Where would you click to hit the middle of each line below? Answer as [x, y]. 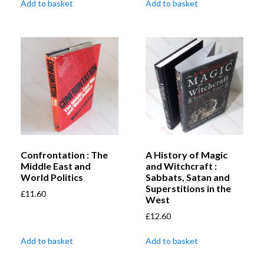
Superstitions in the [188, 189]
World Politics [52, 177]
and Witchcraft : [181, 166]
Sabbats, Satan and [188, 177]
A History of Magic [187, 155]
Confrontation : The [64, 155]
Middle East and [56, 166]
